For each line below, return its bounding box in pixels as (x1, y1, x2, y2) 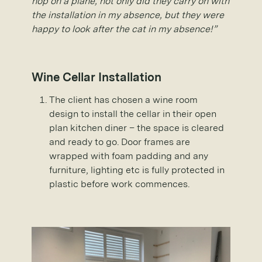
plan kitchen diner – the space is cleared (49, 122, 224, 133)
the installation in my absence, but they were (32, 9, 224, 20)
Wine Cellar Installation (32, 70, 161, 84)
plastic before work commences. (49, 178, 189, 189)
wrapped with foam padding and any (49, 150, 208, 161)
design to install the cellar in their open (49, 108, 216, 119)
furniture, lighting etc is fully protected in (49, 164, 225, 175)
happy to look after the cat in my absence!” (32, 23, 216, 35)
